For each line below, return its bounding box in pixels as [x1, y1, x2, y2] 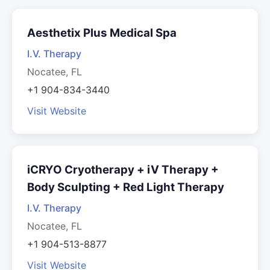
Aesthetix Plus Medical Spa [27, 26, 177, 40]
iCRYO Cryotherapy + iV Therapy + [27, 163, 219, 177]
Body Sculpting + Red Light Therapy [27, 180, 224, 194]
